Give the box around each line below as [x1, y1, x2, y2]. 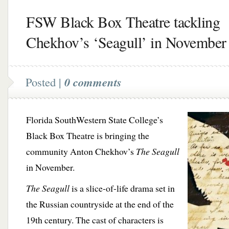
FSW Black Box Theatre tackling [26, 11, 220, 32]
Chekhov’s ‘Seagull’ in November [26, 32, 226, 52]
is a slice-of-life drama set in [70, 182, 175, 194]
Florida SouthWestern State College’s [26, 113, 163, 126]
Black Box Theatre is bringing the [26, 129, 149, 142]
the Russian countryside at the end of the [26, 198, 174, 210]
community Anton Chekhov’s [26, 145, 136, 157]
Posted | [26, 74, 64, 89]
